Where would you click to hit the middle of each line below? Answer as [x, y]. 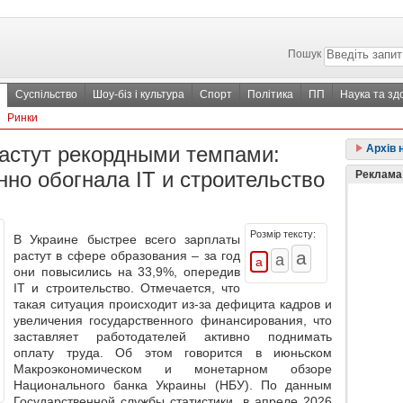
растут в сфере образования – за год [127, 256]
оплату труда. [64, 353]
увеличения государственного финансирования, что [173, 321]
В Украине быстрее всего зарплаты [127, 240]
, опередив [207, 272]
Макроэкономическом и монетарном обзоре [173, 369]
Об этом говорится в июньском [224, 353]
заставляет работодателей [100, 337]
